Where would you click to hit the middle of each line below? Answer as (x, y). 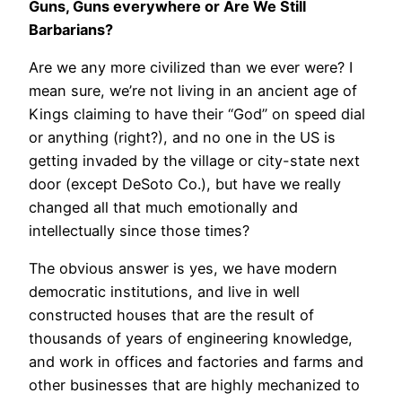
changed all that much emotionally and (163, 207)
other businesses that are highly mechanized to (194, 385)
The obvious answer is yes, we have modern (183, 269)
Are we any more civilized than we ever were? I (191, 67)
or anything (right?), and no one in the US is (182, 137)
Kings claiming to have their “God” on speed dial (197, 114)
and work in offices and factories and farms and (196, 362)
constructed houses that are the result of (171, 315)
